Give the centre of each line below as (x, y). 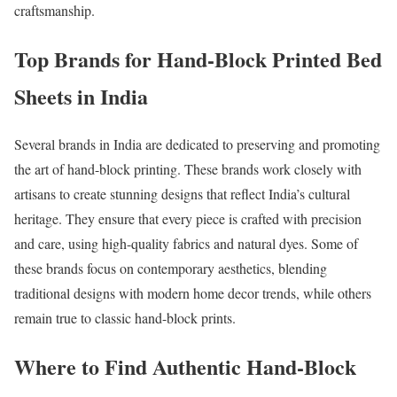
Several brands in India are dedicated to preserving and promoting (197, 144)
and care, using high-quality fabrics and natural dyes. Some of (186, 244)
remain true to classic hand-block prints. (125, 318)
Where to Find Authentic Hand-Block (185, 367)
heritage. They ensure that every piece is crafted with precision (188, 219)
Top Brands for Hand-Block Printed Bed (198, 58)
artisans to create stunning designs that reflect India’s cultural (182, 194)
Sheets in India (81, 96)
